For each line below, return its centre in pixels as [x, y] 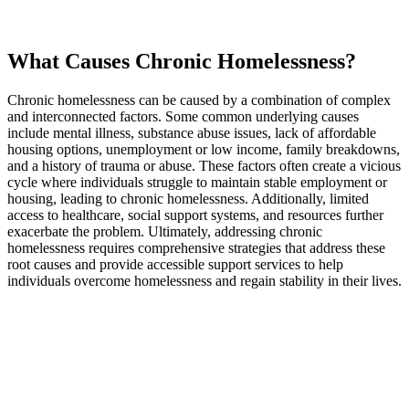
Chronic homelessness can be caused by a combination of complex [199, 100]
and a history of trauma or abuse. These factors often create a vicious [204, 165]
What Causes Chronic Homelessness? [182, 61]
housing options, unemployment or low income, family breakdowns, [204, 149]
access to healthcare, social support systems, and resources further [195, 215]
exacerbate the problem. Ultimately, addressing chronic [165, 231]
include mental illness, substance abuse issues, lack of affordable [192, 132]
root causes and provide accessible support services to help [175, 264]
